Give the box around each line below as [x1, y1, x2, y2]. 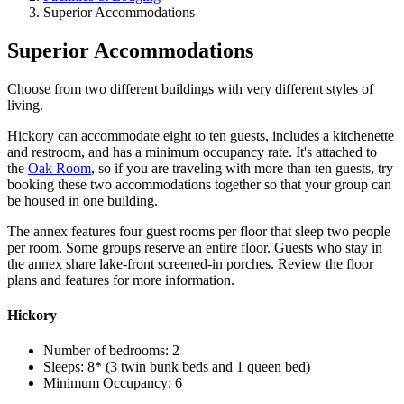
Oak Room [28, 160, 91, 176]
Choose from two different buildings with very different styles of [7, 80, 373, 96]
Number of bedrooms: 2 [43, 343, 179, 359]
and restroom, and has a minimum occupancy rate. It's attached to [7, 143, 377, 160]
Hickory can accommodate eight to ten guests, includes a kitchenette [7, 127, 394, 143]
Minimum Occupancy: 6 [43, 375, 182, 391]
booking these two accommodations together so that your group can [7, 176, 391, 192]
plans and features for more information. [7, 271, 234, 288]
